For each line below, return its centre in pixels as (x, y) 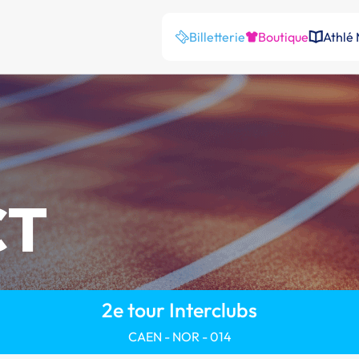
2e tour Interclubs (179, 310)
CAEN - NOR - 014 (179, 337)
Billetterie (217, 37)
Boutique (283, 37)
